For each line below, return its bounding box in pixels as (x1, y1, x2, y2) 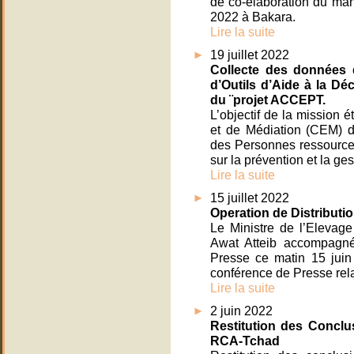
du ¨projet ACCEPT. (210, 92, 326, 107)
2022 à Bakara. (210, 9, 296, 24)
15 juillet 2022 (210, 190, 289, 205)
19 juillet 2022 (210, 47, 289, 62)
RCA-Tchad (210, 333, 280, 348)
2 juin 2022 (210, 303, 273, 318)
